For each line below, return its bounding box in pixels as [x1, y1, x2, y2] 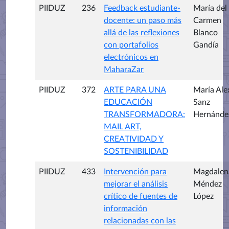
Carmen [193, 16, 221, 25]
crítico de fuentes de [104, 192, 177, 200]
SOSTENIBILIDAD [104, 147, 168, 155]
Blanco [193, 28, 218, 37]
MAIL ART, [104, 122, 142, 131]
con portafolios [104, 40, 158, 49]
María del [193, 4, 227, 12]
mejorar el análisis [104, 179, 168, 188]
